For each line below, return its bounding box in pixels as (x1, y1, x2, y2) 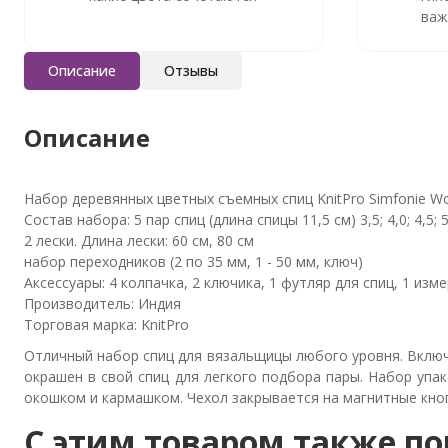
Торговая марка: (24, 314, 141, 334)
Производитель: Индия (24, 293, 181, 313)
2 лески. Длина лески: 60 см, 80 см (24, 230, 254, 250)
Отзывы (164, 60, 218, 80)
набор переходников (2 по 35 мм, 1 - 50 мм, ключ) (24, 251, 363, 271)
